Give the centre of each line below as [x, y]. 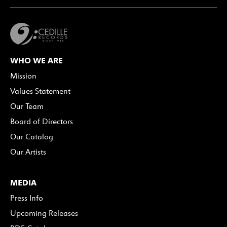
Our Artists [28, 152]
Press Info [27, 198]
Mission [23, 76]
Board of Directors [42, 122]
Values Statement [40, 91]
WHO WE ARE [36, 61]
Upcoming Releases [44, 213]
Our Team [27, 106]
